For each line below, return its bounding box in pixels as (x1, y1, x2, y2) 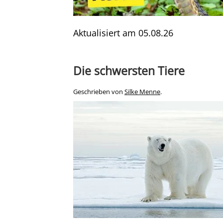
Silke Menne (124, 88, 160, 97)
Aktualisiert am (73, 27, 138, 39)
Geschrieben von (73, 88, 124, 97)
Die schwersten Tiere (73, 63, 185, 79)
